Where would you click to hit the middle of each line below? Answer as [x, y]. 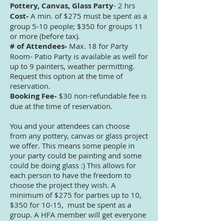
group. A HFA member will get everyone [78, 215]
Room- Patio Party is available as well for [79, 56]
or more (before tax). [47, 36]
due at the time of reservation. [61, 106]
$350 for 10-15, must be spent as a [71, 205]
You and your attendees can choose [70, 126]
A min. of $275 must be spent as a [88, 16]
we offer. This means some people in [72, 146]
